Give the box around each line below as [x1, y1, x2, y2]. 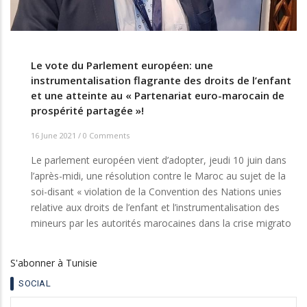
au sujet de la [226, 169, 286, 182]
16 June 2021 [31, 130, 78, 140]
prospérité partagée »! [31, 103, 144, 118]
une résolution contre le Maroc [86, 169, 226, 182]
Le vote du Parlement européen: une [31, 58, 213, 73]
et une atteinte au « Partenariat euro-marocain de [31, 88, 284, 103]
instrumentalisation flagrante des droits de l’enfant [31, 73, 291, 88]
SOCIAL [19, 278, 51, 288]
